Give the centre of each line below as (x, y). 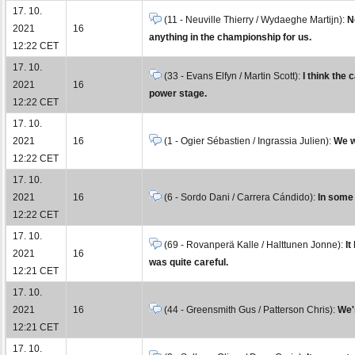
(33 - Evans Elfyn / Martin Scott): (232, 76)
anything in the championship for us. (230, 37)
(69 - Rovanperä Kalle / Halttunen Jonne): (254, 244)
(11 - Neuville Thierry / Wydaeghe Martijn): (254, 19)
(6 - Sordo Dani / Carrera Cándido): (240, 197)
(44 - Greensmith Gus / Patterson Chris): (250, 309)
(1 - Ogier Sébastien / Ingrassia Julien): (248, 141)
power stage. (178, 93)
